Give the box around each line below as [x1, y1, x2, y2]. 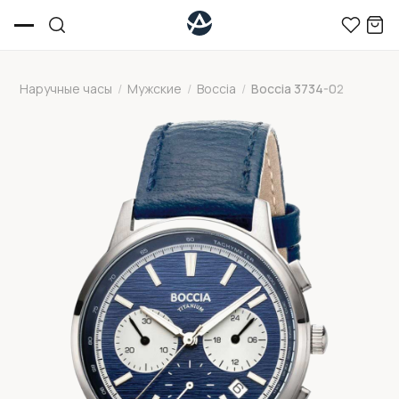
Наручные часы [20, 80, 113, 97]
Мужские [127, 80, 183, 97]
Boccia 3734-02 [251, 80, 345, 97]
